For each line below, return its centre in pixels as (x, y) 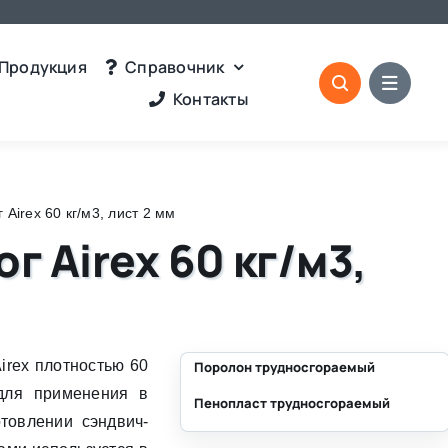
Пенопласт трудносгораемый (292, 402)
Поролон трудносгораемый (285, 366)
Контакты (210, 98)
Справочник (175, 66)
